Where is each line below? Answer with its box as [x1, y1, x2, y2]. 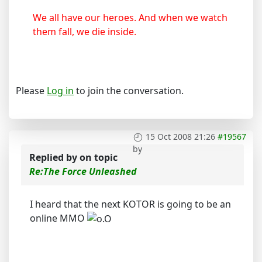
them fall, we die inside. [33, 25, 136, 38]
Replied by [29, 150, 80, 164]
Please [16, 84, 47, 97]
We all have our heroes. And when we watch [33, 11, 227, 24]
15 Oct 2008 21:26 [146, 130, 215, 142]
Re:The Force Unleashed [29, 164, 137, 178]
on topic [80, 150, 118, 164]
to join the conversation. [74, 84, 184, 97]
